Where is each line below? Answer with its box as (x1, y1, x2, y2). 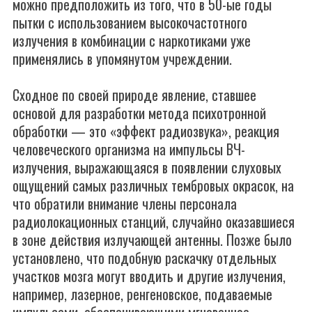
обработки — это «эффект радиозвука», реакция (13, 120, 279, 141)
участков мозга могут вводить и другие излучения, (13, 265, 286, 286)
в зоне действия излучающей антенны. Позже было (13, 229, 292, 250)
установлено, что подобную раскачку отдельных (13, 247, 276, 268)
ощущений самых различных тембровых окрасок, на (13, 175, 294, 196)
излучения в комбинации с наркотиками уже (13, 30, 251, 51)
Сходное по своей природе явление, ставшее (13, 84, 256, 105)
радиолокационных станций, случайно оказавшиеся (13, 211, 295, 232)
